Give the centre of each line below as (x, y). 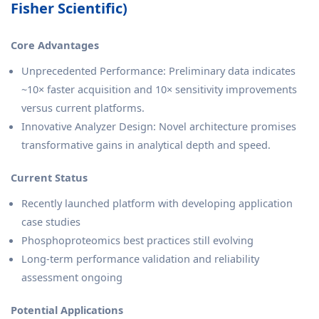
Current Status (49, 178)
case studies (51, 222)
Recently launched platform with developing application (157, 203)
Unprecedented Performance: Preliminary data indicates (158, 71)
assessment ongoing (72, 277)
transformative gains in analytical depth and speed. (146, 145)
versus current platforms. (83, 108)
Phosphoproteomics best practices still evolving (137, 240)
